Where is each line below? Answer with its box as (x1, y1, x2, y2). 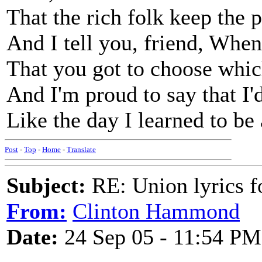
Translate (67, 145, 96, 154)
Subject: (6, 173, 86, 198)
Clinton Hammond (73, 199, 240, 223)
